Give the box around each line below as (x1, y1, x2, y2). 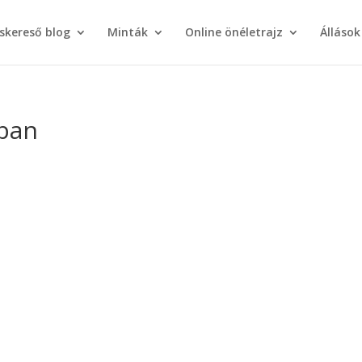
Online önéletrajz (184, 24, 283, 40)
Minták (107, 24, 148, 40)
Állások (319, 24, 360, 40)
